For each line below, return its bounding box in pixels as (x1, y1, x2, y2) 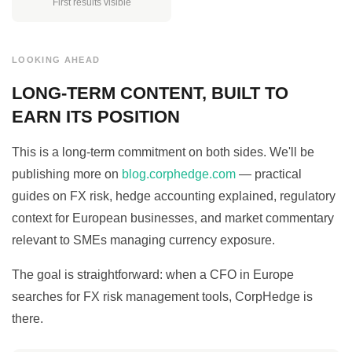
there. (12, 312, 43, 326)
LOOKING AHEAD (12, 55, 101, 65)
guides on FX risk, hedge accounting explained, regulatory (12, 189, 335, 203)
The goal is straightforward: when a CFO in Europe (12, 268, 294, 282)
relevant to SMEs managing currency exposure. (12, 233, 275, 247)
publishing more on (12, 167, 122, 181)
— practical (236, 167, 302, 181)
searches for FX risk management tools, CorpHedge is (12, 290, 313, 304)
